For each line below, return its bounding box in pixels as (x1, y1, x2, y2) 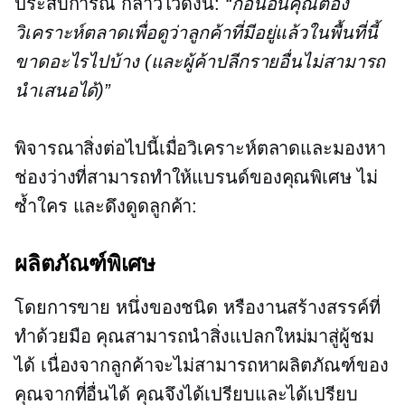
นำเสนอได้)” (14, 80, 111, 100)
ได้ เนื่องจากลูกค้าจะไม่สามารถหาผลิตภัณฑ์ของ (14, 354, 389, 375)
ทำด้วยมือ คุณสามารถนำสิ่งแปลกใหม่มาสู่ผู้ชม (14, 325, 374, 346)
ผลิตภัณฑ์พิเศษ (14, 250, 155, 277)
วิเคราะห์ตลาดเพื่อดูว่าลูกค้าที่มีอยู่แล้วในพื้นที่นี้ (14, 22, 378, 42)
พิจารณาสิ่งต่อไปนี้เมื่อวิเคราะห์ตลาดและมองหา (14, 137, 386, 158)
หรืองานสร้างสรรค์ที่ (218, 297, 381, 317)
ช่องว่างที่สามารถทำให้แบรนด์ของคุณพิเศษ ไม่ (14, 166, 378, 187)
